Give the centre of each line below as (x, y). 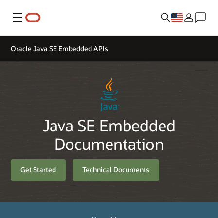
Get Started (38, 170)
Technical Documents (116, 170)
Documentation (109, 144)
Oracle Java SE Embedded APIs (59, 48)
